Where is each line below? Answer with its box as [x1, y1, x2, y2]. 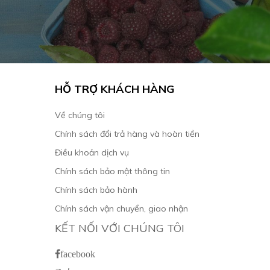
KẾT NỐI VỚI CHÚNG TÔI [55, 221, 184, 236]
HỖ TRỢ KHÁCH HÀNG [55, 82, 175, 96]
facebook [60, 249, 95, 259]
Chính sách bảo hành [55, 184, 137, 196]
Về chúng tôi [55, 110, 105, 121]
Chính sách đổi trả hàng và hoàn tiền [55, 128, 199, 140]
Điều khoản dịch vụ [55, 147, 129, 159]
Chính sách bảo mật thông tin [55, 166, 170, 177]
